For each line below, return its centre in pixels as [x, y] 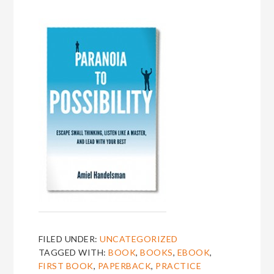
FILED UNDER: [69, 239]
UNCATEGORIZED [139, 239]
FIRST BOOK [66, 266]
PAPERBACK [124, 266]
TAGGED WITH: [73, 253]
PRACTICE [179, 266]
